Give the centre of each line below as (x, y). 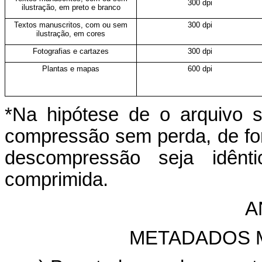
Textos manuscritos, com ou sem (71, 25)
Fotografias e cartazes (71, 51)
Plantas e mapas (71, 69)
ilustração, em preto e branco (71, 7)
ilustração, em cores (71, 34)
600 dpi (200, 69)
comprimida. (56, 180)
